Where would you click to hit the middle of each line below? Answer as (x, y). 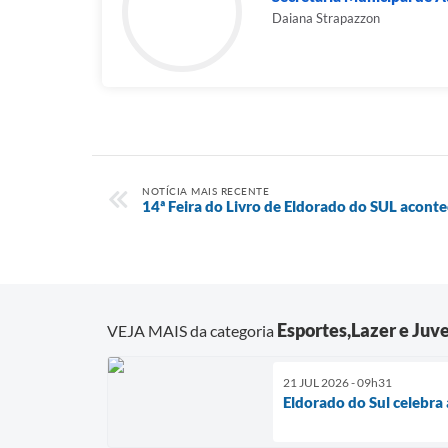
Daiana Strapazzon (326, 18)
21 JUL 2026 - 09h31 (337, 382)
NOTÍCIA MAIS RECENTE (205, 191)
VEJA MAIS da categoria (192, 330)
